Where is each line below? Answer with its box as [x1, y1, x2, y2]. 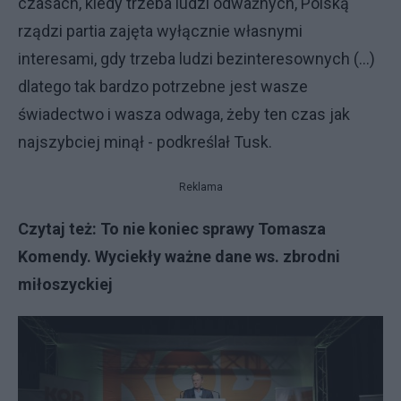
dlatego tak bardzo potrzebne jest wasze [18, 76, 308, 96]
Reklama [178, 180, 223, 193]
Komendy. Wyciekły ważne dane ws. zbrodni [18, 246, 340, 266]
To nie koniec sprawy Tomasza [100, 218, 326, 238]
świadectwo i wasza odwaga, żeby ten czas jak [18, 104, 350, 124]
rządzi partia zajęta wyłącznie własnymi [18, 21, 303, 40]
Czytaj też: [18, 218, 100, 238]
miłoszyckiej [18, 274, 113, 294]
